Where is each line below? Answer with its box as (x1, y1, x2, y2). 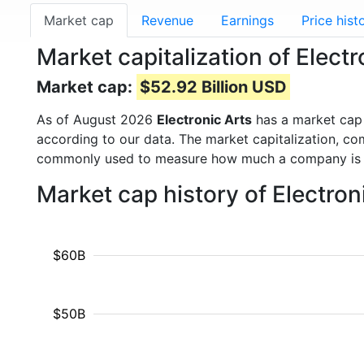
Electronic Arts (157, 111, 252, 128)
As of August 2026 (37, 111, 157, 128)
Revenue (141, 12, 193, 28)
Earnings (221, 12, 274, 28)
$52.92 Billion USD (140, 77, 287, 97)
